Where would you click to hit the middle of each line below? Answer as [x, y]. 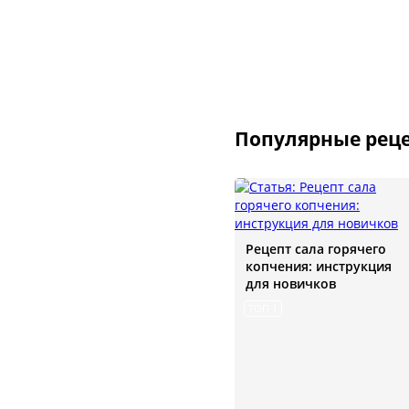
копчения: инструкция [319, 267]
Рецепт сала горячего [316, 249]
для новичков [291, 284]
